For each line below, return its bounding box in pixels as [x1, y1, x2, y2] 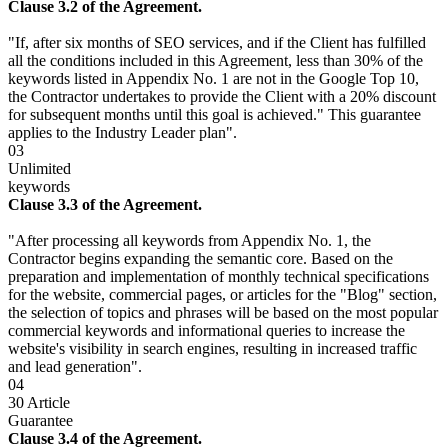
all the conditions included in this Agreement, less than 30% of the [8, 52, 423, 70]
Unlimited [8, 160, 71, 178]
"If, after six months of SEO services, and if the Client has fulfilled [8, 34, 426, 52]
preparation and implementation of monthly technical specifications [8, 268, 429, 286]
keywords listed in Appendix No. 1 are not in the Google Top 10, [8, 70, 419, 88]
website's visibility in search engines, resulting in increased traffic [8, 340, 417, 358]
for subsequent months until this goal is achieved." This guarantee [8, 106, 421, 124]
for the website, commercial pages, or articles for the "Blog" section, [8, 286, 437, 304]
